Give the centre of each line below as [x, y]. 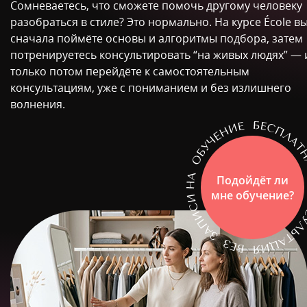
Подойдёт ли [253, 180]
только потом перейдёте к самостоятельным [130, 71]
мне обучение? [253, 195]
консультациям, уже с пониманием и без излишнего [151, 88]
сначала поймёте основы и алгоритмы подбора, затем [157, 38]
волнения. [38, 104]
